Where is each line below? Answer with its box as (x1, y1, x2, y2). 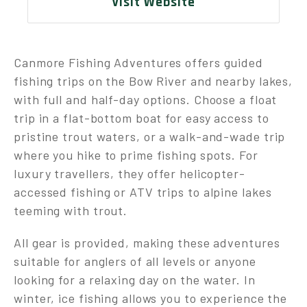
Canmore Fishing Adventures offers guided (14, 55, 263, 70)
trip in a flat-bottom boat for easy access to (14, 110, 269, 125)
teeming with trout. (14, 203, 128, 218)
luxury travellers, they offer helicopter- (14, 166, 245, 181)
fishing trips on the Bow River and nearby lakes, (14, 73, 293, 88)
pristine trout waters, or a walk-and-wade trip (14, 129, 286, 144)
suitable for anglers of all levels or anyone (14, 254, 256, 269)
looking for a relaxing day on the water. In (14, 272, 256, 287)
